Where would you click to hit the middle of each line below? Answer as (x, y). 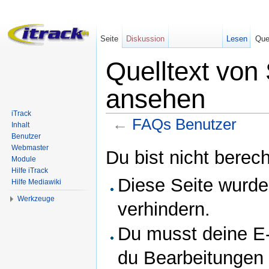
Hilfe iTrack (30, 171)
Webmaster (30, 148)
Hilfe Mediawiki (36, 182)
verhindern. (164, 210)
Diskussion (146, 39)
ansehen (156, 99)
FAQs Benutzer (184, 124)
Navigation (174, 138)
